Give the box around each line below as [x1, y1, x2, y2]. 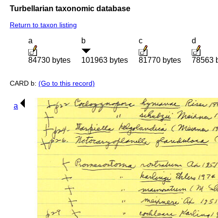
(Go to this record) [38, 79, 95, 88]
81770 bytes [139, 56, 181, 65]
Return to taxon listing [10, 21, 77, 29]
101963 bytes [81, 56, 128, 65]
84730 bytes [28, 56, 71, 65]
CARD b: [10, 79, 38, 88]
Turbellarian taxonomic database [10, 4, 130, 13]
